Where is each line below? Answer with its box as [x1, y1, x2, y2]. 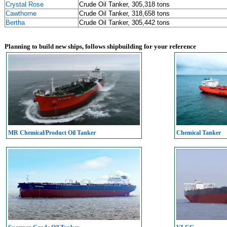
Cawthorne [6, 10, 36, 17]
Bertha [6, 19, 25, 26]
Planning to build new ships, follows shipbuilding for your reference [5, 43, 196, 50]
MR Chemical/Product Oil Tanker [8, 129, 96, 136]
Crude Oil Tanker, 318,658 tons [79, 10, 170, 17]
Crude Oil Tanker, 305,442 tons [79, 19, 170, 26]
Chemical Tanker [176, 129, 221, 136]
